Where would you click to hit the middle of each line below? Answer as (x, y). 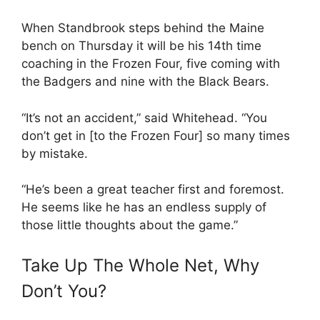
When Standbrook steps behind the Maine (143, 28)
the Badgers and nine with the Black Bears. (145, 81)
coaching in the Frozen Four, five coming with (151, 64)
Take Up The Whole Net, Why (140, 265)
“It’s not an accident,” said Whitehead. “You (144, 117)
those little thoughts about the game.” (130, 225)
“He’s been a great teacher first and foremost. (153, 189)
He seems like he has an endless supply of (144, 207)
